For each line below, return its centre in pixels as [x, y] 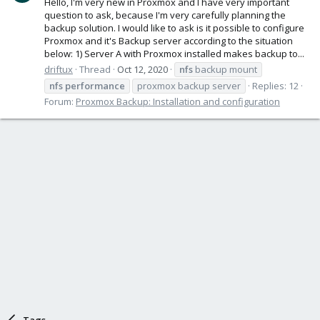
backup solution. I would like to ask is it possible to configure [174, 27]
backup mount [225, 69]
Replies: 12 [275, 85]
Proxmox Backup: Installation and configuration [178, 101]
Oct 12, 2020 [142, 69]
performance [95, 85]
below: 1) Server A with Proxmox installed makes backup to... [174, 53]
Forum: [60, 101]
